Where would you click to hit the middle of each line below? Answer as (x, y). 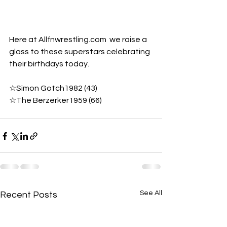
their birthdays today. (49, 64)
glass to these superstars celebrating (80, 52)
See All (151, 193)
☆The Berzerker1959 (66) (55, 101)
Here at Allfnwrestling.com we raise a (79, 40)
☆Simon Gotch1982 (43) (54, 88)
